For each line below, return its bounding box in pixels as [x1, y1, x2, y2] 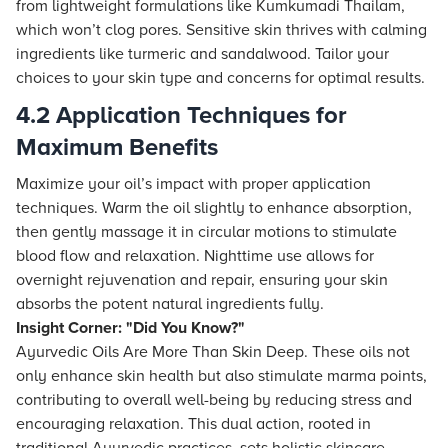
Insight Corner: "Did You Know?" [16, 318, 245, 338]
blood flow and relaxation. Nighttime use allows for [16, 246, 374, 266]
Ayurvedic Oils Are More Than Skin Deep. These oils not [16, 342, 410, 362]
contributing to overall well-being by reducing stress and [16, 390, 412, 410]
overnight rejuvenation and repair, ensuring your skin [16, 270, 388, 290]
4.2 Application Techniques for [16, 101, 347, 130]
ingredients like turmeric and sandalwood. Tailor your [16, 44, 389, 64]
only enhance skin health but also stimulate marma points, [16, 366, 427, 386]
